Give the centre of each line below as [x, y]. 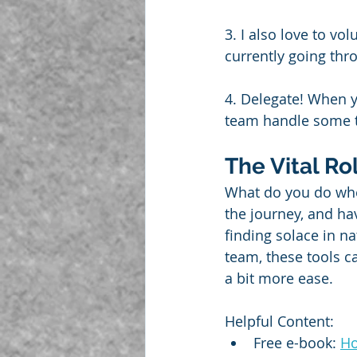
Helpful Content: [279, 322]
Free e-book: [297, 343]
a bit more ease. [279, 279]
